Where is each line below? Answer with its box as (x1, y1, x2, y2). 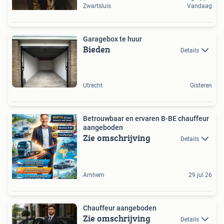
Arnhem (83, 171, 104, 179)
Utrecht (83, 82, 102, 89)
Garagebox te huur (83, 35, 142, 43)
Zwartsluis (83, 2, 111, 9)
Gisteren (190, 82, 212, 89)
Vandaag (187, 2, 212, 9)
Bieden (83, 42, 110, 56)
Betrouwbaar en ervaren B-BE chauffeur (83, 114, 209, 123)
